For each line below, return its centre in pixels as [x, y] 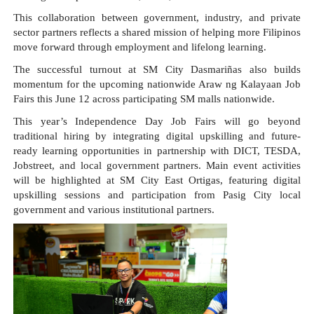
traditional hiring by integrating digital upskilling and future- [157, 136]
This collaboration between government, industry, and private [157, 18]
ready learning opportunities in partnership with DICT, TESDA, [157, 150]
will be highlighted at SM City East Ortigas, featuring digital [157, 180]
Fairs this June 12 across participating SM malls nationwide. [144, 99]
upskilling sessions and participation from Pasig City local [157, 194]
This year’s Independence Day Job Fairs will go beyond [157, 121]
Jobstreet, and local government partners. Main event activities [157, 165]
